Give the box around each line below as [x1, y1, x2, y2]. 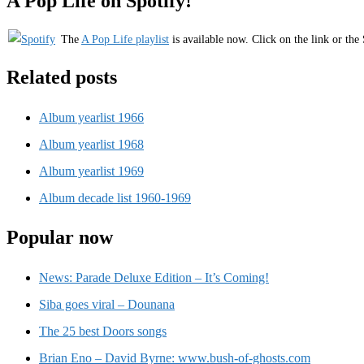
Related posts [6, 67, 117, 89]
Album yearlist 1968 [39, 137, 144, 152]
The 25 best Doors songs [39, 323, 167, 338]
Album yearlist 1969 [39, 164, 144, 179]
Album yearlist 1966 [39, 110, 144, 125]
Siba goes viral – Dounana [39, 297, 175, 311]
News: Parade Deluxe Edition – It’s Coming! [39, 270, 269, 284]
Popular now [6, 227, 113, 248]
